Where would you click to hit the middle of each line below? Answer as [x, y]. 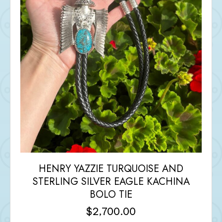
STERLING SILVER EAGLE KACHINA [111, 181]
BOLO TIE [111, 194]
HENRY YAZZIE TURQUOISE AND [111, 168]
